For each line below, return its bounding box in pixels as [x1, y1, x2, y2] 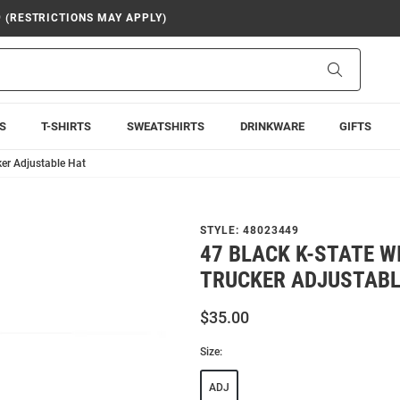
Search [341, 62, 379, 76]
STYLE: [200, 224, 243, 237]
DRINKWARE [239, 120, 304, 133]
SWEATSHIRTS [126, 120, 204, 133]
